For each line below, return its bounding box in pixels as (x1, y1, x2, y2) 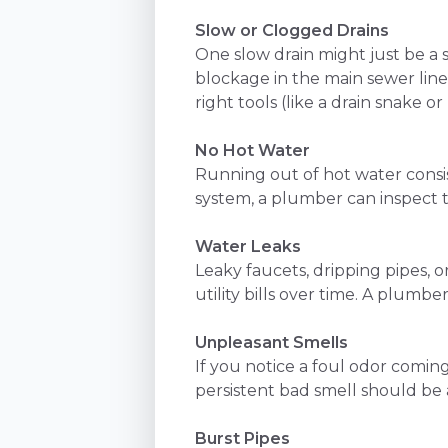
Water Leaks (195, 236, 302, 256)
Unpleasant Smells (195, 332, 349, 352)
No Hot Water (195, 140, 311, 160)
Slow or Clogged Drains (195, 20, 390, 40)
